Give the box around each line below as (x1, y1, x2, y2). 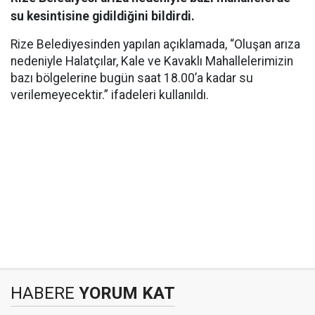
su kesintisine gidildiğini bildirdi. (11, 9, 195, 23)
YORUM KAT (75, 283, 175, 303)
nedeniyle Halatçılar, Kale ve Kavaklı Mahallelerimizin (11, 54, 293, 68)
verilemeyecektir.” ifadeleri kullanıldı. (11, 88, 209, 102)
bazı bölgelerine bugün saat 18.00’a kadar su (11, 71, 253, 85)
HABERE (11, 283, 75, 303)
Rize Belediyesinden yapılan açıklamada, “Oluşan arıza (11, 37, 300, 51)
